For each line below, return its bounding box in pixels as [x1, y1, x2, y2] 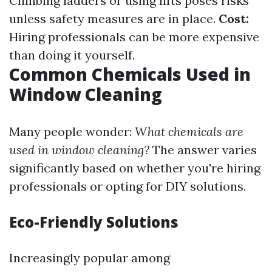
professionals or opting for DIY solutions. [9, 178, 246, 194]
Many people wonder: [9, 124, 135, 140]
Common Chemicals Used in [9, 63, 251, 86]
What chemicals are [135, 124, 243, 140]
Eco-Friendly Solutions [9, 212, 178, 233]
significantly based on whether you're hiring [9, 160, 260, 176]
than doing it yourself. [9, 47, 135, 63]
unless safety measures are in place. [9, 11, 219, 27]
